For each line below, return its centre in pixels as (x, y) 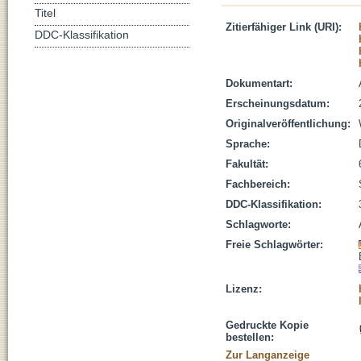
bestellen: (250, 337)
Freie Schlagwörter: (274, 245)
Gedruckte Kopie (267, 325)
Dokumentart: (259, 83)
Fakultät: (247, 164)
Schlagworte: (258, 224)
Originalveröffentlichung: (288, 124)
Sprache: (248, 144)
